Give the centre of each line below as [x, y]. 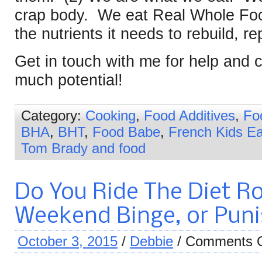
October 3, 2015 [68, 241]
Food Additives [189, 115]
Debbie [151, 241]
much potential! [69, 80]
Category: [53, 115]
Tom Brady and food [83, 148]
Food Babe [126, 132]
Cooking [111, 115]
